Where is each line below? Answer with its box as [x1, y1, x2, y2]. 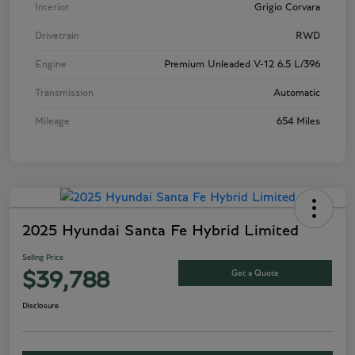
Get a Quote [231, 268, 279, 277]
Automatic [273, 88, 320, 99]
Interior [35, 2, 69, 13]
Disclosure [22, 302, 59, 311]
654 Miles [277, 116, 320, 128]
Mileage [35, 116, 70, 128]
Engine [35, 59, 67, 71]
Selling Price [22, 254, 63, 262]
